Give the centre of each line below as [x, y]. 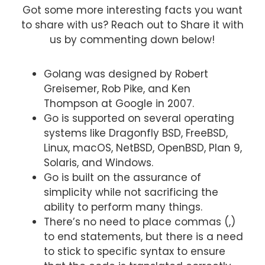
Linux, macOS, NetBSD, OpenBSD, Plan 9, [143, 148]
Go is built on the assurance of [122, 177]
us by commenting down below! [132, 40]
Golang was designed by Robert [126, 74]
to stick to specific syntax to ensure [134, 251]
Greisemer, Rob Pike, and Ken [117, 88]
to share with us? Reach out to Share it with [132, 25]
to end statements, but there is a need [143, 236]
